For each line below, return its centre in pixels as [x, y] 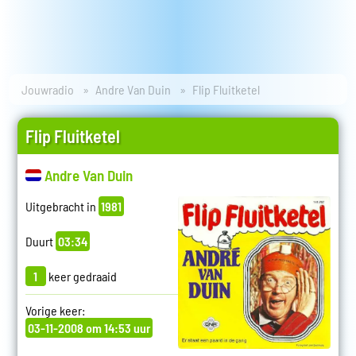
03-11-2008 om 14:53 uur [89, 328]
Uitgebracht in [62, 207]
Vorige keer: [55, 311]
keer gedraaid [81, 277]
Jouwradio [48, 90]
